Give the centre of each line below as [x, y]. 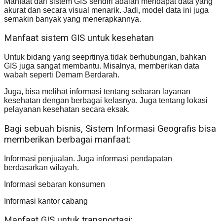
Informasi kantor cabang [46, 201]
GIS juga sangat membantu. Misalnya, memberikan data [102, 66]
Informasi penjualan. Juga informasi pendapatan [88, 158]
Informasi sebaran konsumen [55, 184]
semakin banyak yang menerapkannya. [73, 19]
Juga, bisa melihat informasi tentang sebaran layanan [97, 92]
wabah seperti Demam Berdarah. [62, 75]
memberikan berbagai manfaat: [67, 139]
